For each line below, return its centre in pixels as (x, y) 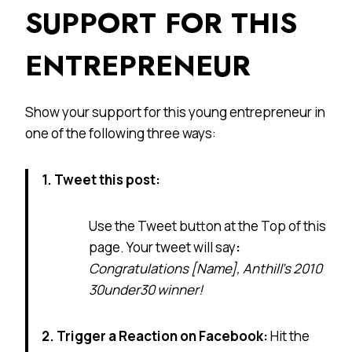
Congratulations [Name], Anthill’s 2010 (205, 268)
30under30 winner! (146, 289)
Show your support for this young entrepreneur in (175, 112)
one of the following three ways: (121, 133)
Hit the (290, 335)
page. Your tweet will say (162, 247)
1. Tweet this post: (101, 179)
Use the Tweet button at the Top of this (207, 225)
